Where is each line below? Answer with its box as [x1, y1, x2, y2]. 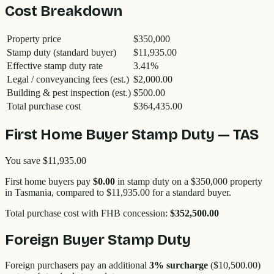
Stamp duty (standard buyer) [7, 46, 116, 57]
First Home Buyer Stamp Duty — [5, 125, 234, 143]
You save [5, 155, 43, 166]
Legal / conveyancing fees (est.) [7, 73, 129, 84]
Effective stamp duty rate [7, 60, 103, 71]
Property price [7, 33, 61, 44]
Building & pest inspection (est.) [7, 87, 131, 98]
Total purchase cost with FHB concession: [5, 207, 168, 218]
